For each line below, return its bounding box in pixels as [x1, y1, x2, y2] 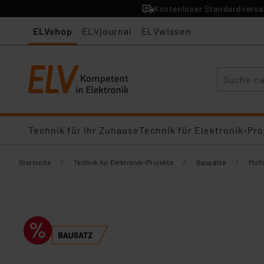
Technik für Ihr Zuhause [28, 124, 139, 136]
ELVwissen [141, 25, 192, 37]
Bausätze [196, 158, 226, 166]
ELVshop [33, 25, 72, 37]
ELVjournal [81, 25, 132, 37]
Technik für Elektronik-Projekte [73, 158, 174, 166]
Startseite [19, 158, 51, 166]
